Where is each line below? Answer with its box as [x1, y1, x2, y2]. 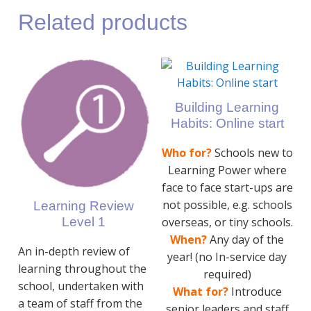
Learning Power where [167, 162, 287, 178]
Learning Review [33, 199, 135, 214]
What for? [172, 284, 231, 300]
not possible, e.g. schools [162, 197, 292, 213]
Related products [17, 10, 187, 35]
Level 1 [62, 215, 106, 230]
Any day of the [210, 232, 285, 248]
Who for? [161, 145, 212, 161]
